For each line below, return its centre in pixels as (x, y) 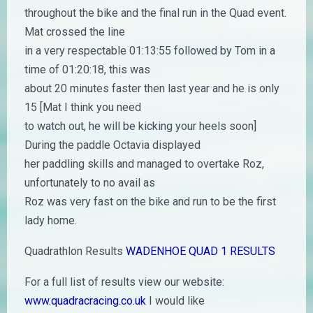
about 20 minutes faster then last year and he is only (152, 88)
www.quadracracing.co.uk (85, 301)
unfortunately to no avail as (90, 183)
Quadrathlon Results (75, 251)
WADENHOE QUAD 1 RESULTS (201, 251)
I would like (175, 301)
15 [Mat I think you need (83, 107)
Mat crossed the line (75, 32)
